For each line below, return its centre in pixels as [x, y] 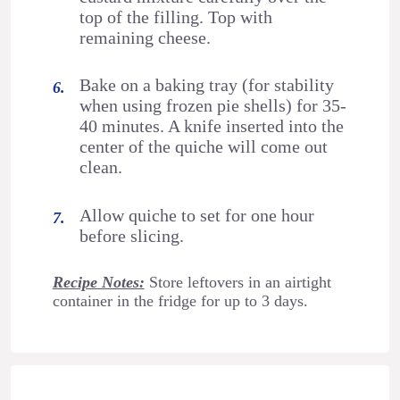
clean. [101, 167]
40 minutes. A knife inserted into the [212, 126]
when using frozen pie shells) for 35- [213, 106]
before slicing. [132, 235]
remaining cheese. [146, 37]
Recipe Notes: [98, 282]
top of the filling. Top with [176, 17]
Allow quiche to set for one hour [197, 215]
